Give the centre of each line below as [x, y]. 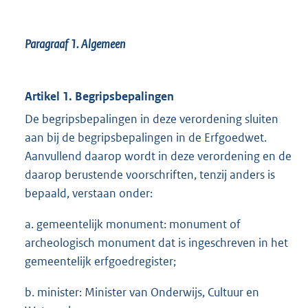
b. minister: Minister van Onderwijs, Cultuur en [142, 293]
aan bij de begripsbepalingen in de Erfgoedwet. [146, 138]
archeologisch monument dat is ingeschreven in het [156, 243]
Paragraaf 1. [53, 44]
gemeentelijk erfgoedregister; [100, 262]
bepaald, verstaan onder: [89, 194]
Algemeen [103, 44]
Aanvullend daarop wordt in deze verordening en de [158, 156]
